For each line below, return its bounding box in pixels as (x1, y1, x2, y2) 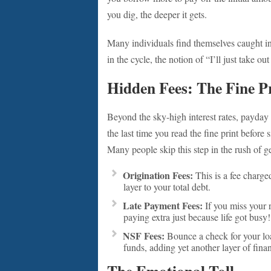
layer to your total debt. (123, 180, 211, 193)
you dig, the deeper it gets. (107, 8, 207, 21)
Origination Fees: (123, 168, 193, 182)
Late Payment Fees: (123, 198, 203, 212)
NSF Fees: (123, 229, 165, 243)
